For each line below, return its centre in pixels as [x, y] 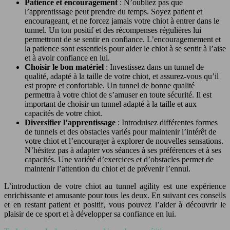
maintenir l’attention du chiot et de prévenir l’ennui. [108, 169]
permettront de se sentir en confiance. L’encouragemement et [123, 40]
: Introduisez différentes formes [168, 123]
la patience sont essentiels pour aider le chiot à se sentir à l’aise [125, 49]
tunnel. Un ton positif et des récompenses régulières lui [113, 30]
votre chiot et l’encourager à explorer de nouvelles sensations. [124, 141]
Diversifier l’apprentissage [71, 123]
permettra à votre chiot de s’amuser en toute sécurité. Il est [118, 95]
